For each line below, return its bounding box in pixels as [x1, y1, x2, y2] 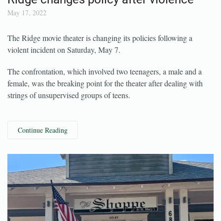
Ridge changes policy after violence [7, 11, 194, 25]
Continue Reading [18, 144, 68, 153]
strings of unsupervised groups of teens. [7, 109, 130, 119]
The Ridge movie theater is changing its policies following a [7, 51, 192, 62]
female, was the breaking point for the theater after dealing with [7, 97, 203, 107]
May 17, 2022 [7, 27, 46, 36]
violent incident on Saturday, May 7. [7, 63, 120, 74]
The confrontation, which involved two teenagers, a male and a [7, 85, 202, 95]
